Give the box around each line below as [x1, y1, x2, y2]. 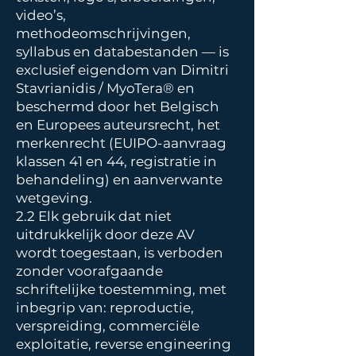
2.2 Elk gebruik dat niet [16, 208, 172, 224]
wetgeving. [16, 190, 95, 206]
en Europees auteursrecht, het [16, 117, 220, 133]
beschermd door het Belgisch [16, 99, 219, 114]
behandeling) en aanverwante [16, 172, 222, 188]
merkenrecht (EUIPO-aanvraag [16, 135, 226, 151]
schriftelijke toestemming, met [16, 281, 226, 297]
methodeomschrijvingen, [16, 25, 191, 41]
